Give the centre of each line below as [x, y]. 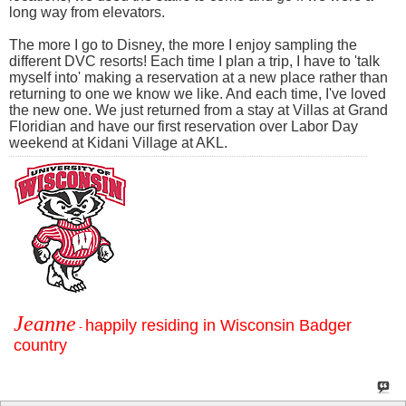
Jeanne [45, 323]
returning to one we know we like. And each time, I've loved [198, 93]
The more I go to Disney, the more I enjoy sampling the [183, 44]
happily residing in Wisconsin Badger [218, 325]
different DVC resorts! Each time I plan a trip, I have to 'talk [194, 61]
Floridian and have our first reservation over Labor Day [184, 126]
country [40, 345]
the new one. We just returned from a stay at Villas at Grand [198, 110]
